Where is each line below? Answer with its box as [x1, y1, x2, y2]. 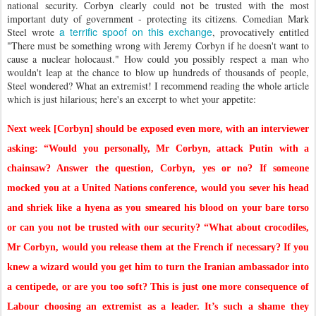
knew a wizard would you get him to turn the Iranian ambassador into [7, 262, 309, 272]
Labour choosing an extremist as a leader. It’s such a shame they [7, 301, 309, 312]
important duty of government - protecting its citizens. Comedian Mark [7, 12, 309, 25]
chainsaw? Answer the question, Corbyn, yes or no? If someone [7, 163, 309, 174]
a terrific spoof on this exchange [59, 25, 212, 39]
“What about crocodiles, [204, 222, 310, 233]
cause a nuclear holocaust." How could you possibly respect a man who [7, 52, 309, 66]
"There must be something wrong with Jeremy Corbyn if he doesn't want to [7, 39, 309, 52]
